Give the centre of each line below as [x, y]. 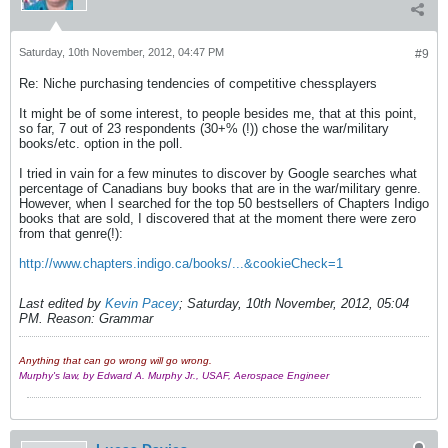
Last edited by [62, 303]
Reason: [71, 318]
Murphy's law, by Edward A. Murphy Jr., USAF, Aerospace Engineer [174, 375]
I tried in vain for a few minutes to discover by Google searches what [218, 173]
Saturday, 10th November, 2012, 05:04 [298, 303]
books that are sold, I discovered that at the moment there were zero [217, 218]
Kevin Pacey [142, 303]
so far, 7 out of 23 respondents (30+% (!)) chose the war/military [204, 128]
